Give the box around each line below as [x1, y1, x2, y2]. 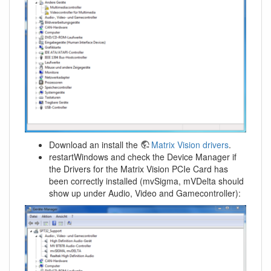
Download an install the [49, 138, 140, 151]
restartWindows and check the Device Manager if [49, 150, 237, 163]
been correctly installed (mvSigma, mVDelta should [49, 174, 244, 187]
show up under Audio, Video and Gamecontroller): [49, 186, 241, 199]
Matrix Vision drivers [151, 138, 229, 151]
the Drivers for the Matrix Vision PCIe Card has [49, 162, 228, 175]
